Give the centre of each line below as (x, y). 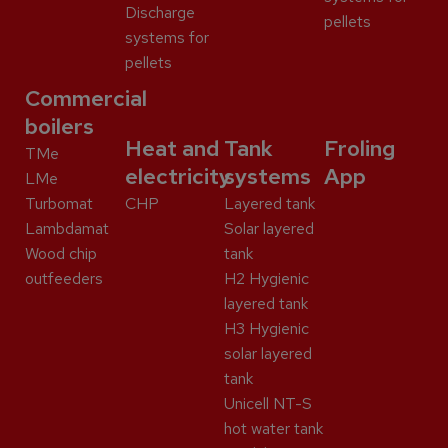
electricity (177, 177)
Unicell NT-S (268, 404)
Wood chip (61, 254)
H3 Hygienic (266, 329)
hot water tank (273, 429)
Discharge (159, 13)
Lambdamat (67, 229)
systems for (166, 38)
